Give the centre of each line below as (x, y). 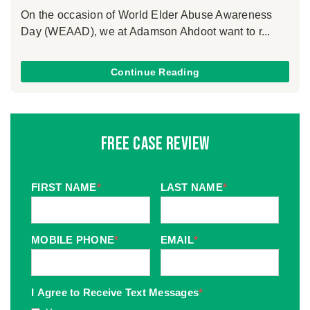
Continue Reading (155, 72)
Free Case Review (155, 145)
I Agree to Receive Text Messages (115, 292)
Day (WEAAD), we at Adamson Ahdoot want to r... (146, 32)
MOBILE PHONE (73, 239)
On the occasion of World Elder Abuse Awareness (147, 15)
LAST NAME (191, 187)
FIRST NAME (64, 187)
